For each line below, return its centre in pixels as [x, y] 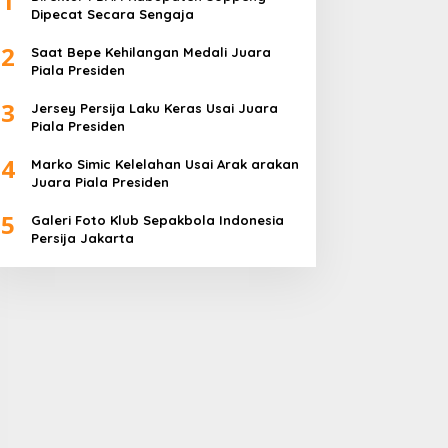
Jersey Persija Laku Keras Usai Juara [154, 108]
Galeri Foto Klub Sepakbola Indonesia [157, 220]
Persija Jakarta [82, 238]
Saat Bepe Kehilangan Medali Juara [150, 52]
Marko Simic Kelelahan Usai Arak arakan [164, 164]
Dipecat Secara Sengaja [112, 14]
